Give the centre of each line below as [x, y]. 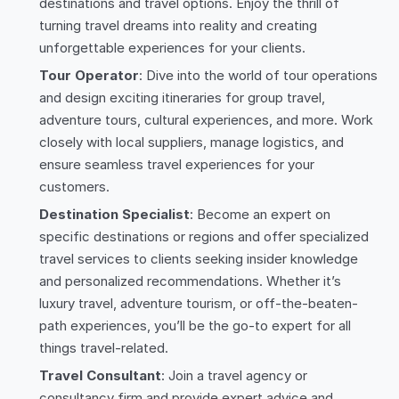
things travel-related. [104, 348]
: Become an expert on [260, 214]
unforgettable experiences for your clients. [172, 48]
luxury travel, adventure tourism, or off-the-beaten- [199, 303]
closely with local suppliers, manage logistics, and [191, 142]
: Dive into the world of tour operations [258, 75]
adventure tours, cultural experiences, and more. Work [206, 120]
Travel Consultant [100, 375]
